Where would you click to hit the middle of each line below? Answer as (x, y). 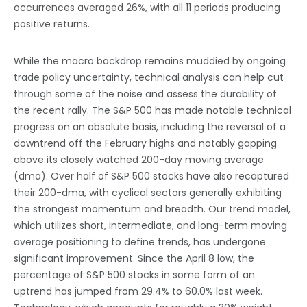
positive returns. (52, 24)
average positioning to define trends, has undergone (140, 242)
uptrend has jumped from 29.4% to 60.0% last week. (138, 292)
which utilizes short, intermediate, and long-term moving (150, 226)
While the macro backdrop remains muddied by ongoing (150, 61)
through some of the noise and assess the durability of (145, 94)
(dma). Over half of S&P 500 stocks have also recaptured (151, 176)
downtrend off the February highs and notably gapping (145, 144)
